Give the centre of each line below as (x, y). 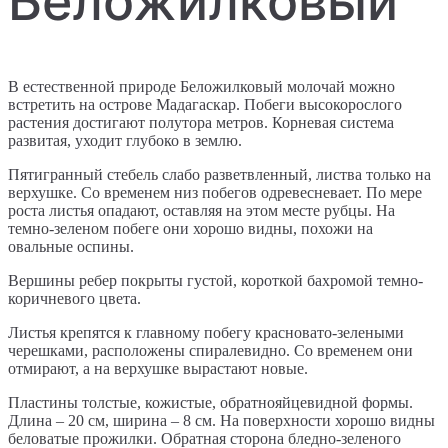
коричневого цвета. (74, 299)
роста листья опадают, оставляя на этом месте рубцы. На (201, 211)
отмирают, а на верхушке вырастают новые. (158, 369)
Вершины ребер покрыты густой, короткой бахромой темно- (215, 281)
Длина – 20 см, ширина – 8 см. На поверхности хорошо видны (221, 421)
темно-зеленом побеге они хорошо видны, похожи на (190, 229)
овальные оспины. (71, 247)
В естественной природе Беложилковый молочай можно (201, 87)
